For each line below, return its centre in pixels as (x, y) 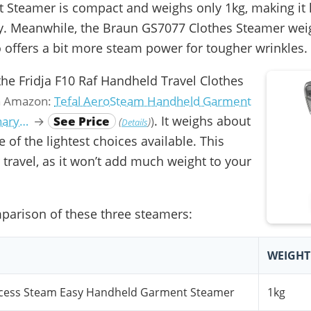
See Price (82, 121)
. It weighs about (203, 120)
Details (135, 122)
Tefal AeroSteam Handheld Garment (153, 101)
